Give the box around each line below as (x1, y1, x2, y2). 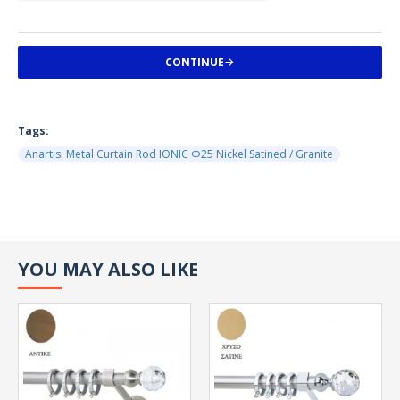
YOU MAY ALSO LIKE (18, 257, 198, 281)
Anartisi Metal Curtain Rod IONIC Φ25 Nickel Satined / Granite (25, 146, 333, 162)
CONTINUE (165, 54, 224, 70)
